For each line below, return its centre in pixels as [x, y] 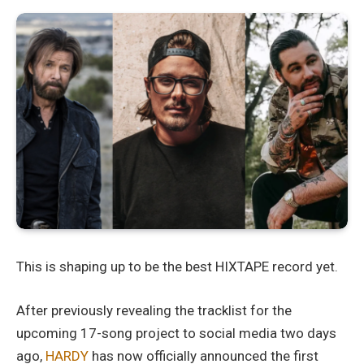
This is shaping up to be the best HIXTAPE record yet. [177, 267]
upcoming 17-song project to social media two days [176, 334]
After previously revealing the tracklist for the [154, 311]
